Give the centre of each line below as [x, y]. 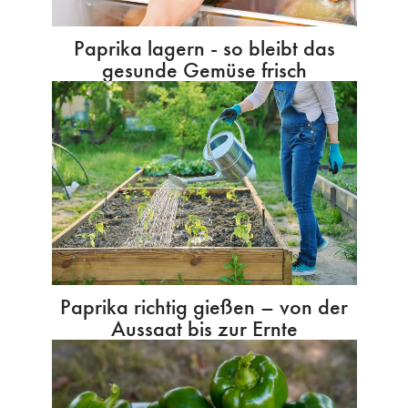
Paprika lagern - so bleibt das [204, 48]
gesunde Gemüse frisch [204, 70]
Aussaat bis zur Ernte [204, 328]
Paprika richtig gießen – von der [204, 306]
